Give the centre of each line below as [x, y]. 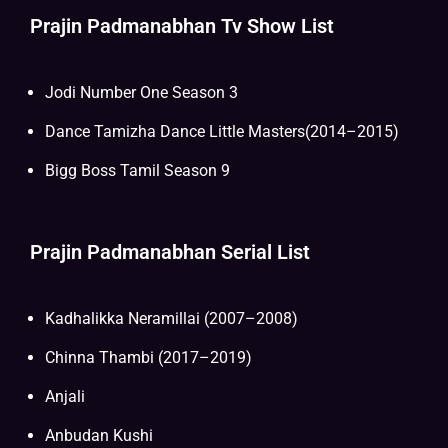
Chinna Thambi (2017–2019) [148, 358]
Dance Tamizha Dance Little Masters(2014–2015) [222, 132]
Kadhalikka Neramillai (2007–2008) [171, 319]
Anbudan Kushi [99, 436]
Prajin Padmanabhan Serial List [170, 252]
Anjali [65, 397]
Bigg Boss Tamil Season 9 [137, 171]
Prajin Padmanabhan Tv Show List [182, 26]
